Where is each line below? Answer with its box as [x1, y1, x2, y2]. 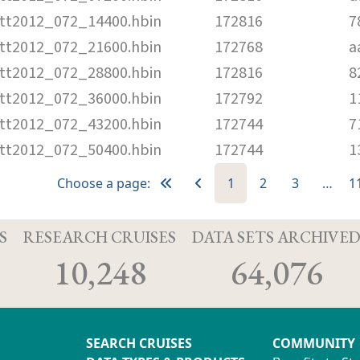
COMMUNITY [272, 333, 355, 352]
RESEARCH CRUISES [23, 226, 176, 247]
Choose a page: [57, 174, 150, 192]
